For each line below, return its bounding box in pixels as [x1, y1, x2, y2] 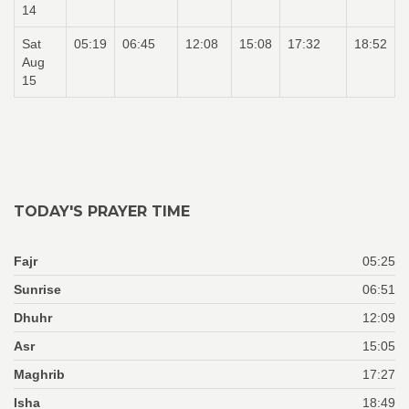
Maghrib [14, 367, 65, 382]
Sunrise [14, 282, 61, 297]
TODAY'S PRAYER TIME [14, 203, 190, 220]
